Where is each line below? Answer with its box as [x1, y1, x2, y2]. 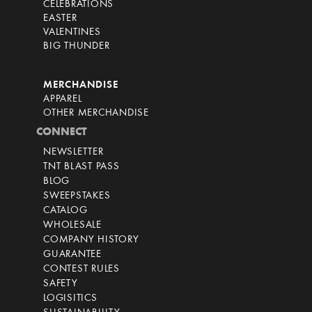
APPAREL [43, 94, 82, 105]
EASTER [43, 13, 77, 24]
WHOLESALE [43, 220, 102, 231]
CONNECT [36, 127, 87, 139]
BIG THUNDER [43, 41, 110, 52]
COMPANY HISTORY [43, 235, 139, 246]
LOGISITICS [43, 293, 97, 304]
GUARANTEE [43, 249, 102, 260]
